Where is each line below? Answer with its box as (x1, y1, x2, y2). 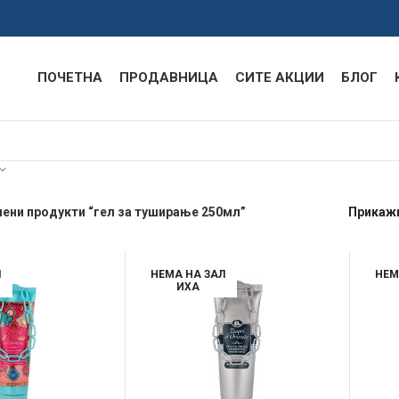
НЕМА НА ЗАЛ (150, 268, 225, 281)
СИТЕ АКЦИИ (235, 69, 324, 85)
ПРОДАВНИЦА (119, 69, 218, 85)
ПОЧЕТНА (37, 69, 102, 85)
